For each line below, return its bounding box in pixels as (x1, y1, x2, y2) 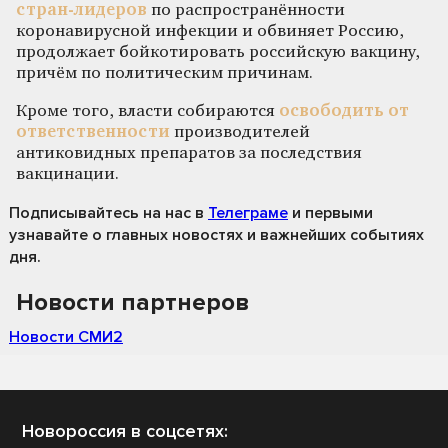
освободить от (279, 102, 409, 120)
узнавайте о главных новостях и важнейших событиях (9, 224, 424, 245)
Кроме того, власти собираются (16, 102, 279, 120)
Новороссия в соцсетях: (22, 419, 228, 442)
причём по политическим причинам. (16, 64, 313, 82)
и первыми (288, 202, 373, 223)
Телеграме (208, 202, 288, 223)
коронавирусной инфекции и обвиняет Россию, (16, 22, 404, 40)
